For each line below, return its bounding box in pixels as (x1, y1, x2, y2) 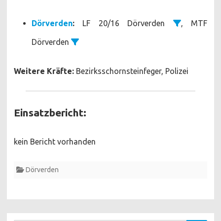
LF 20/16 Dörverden (74, 18, 173, 28)
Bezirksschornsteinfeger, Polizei (74, 66, 188, 75)
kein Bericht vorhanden (14, 137, 96, 146)
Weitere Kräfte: (14, 66, 74, 75)
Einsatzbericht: (14, 106, 86, 118)
